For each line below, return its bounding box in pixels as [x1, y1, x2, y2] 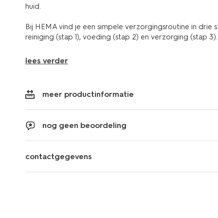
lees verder [25, 55, 68, 65]
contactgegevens [25, 151, 92, 161]
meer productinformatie [42, 89, 134, 99]
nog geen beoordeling [42, 120, 127, 130]
